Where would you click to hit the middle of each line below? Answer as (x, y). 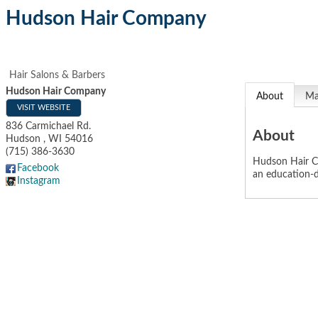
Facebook (38, 168)
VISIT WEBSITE (44, 108)
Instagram (39, 181)
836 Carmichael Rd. (48, 126)
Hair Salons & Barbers (57, 75)
